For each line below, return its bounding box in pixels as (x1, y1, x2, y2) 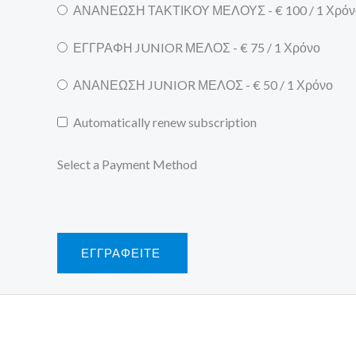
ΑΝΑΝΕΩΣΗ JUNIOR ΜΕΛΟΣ (73, 76, 243, 92)
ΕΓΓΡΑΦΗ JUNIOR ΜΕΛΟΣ (73, 39, 230, 55)
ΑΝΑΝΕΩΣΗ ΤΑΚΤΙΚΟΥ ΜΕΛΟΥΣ (73, 2, 265, 17)
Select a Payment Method (57, 156, 197, 172)
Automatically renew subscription (73, 114, 257, 130)
